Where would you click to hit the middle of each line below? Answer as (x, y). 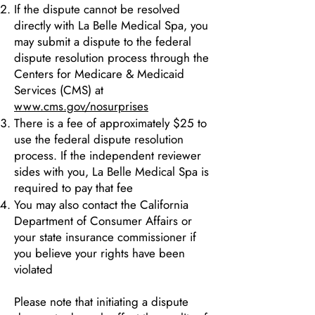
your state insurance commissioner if (105, 237)
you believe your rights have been (99, 253)
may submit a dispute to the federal (103, 41)
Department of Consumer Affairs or (103, 221)
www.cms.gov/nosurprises (81, 106)
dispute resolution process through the (111, 58)
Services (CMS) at (59, 90)
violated (33, 269)
